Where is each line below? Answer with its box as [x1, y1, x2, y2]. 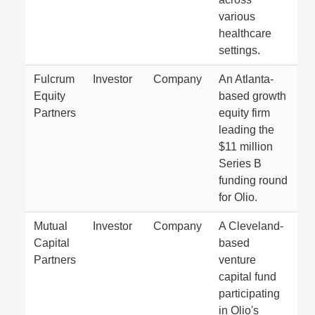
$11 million [219, 141, 273, 153]
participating [219, 288, 280, 300]
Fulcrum [34, 73, 75, 85]
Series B [219, 157, 262, 169]
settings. [219, 44, 260, 56]
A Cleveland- [219, 220, 283, 232]
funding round [219, 174, 288, 186]
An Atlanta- [219, 73, 274, 85]
